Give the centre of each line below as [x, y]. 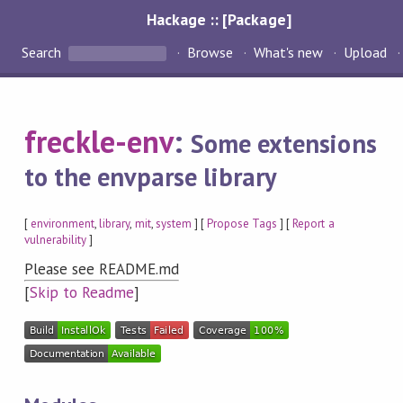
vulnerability [55, 239]
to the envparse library [151, 177]
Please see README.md [102, 269]
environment [63, 223]
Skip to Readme [82, 293]
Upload [366, 53]
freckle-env [99, 142]
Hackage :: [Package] [219, 19]
